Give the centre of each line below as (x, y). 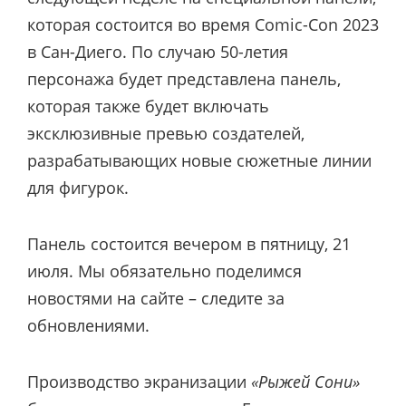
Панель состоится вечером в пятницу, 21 (189, 243)
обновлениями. (88, 325)
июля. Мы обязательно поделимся (164, 271)
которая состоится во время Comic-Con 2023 (203, 24)
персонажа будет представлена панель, (184, 78)
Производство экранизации (139, 382)
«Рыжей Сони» (305, 382)
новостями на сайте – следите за (156, 298)
